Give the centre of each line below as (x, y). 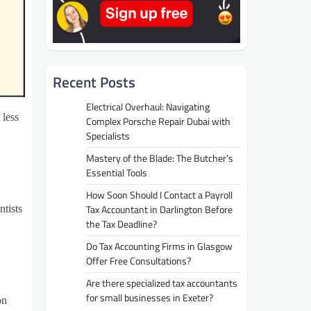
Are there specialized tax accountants (162, 283)
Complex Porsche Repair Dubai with (158, 121)
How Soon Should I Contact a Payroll (159, 195)
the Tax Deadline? (121, 224)
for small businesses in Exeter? (150, 297)
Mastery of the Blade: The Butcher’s (160, 158)
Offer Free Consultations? (138, 261)
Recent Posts (94, 82)
